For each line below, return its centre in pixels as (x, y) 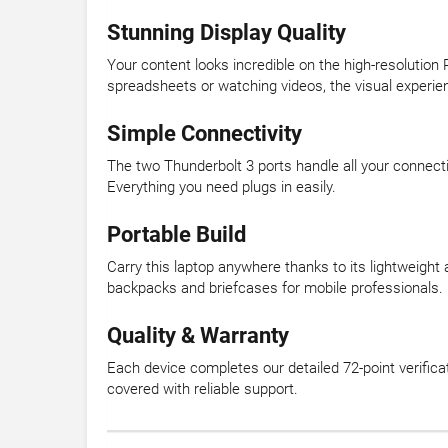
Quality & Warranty (198, 336)
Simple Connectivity (204, 134)
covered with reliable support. (202, 389)
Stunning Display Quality (226, 33)
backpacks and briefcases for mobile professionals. (275, 288)
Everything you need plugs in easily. (221, 187)
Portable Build (176, 235)
